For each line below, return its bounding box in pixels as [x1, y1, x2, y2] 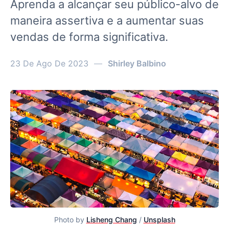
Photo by [54, 215, 86, 224]
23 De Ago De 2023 [10, 58, 88, 68]
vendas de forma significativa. [10, 30, 168, 43]
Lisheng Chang [86, 215, 137, 224]
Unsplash [143, 215, 175, 224]
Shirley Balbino [108, 58, 166, 68]
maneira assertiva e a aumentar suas [10, 14, 204, 27]
